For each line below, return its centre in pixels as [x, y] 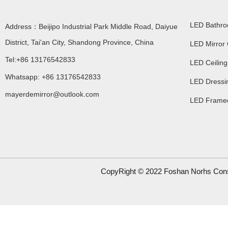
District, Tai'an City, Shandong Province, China [79, 42]
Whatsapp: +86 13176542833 [53, 77]
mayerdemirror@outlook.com [52, 94]
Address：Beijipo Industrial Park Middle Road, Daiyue [91, 27]
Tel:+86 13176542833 [40, 60]
